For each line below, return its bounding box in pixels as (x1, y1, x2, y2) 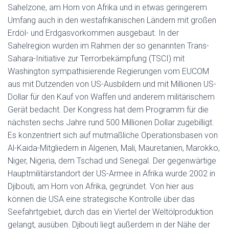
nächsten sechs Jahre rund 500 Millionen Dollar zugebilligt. (8, 118, 214, 127)
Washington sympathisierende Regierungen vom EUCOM (8, 66, 209, 76)
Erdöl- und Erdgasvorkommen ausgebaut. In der (8, 28, 179, 38)
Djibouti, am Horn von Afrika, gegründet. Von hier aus (8, 181, 194, 191)
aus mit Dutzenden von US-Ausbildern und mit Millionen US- (8, 79, 216, 89)
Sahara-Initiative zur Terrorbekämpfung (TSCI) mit (8, 54, 185, 63)
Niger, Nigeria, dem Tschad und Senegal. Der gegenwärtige (8, 156, 216, 166)
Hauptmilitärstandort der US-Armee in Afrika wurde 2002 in (8, 169, 215, 178)
